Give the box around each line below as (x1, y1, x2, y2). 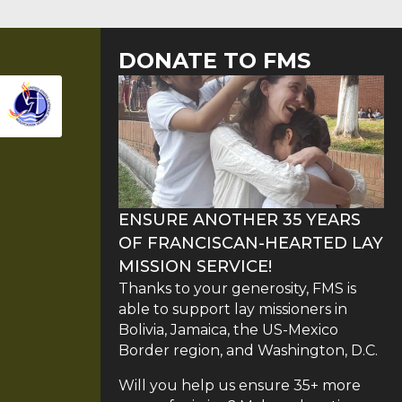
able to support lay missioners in (118, 301, 347, 319)
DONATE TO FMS (118, 48, 310, 74)
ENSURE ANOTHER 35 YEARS (118, 210, 361, 231)
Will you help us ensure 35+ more (118, 377, 361, 395)
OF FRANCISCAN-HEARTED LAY (118, 233, 383, 254)
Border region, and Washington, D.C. (118, 342, 378, 360)
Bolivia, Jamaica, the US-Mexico (118, 321, 338, 339)
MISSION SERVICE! (118, 257, 272, 277)
